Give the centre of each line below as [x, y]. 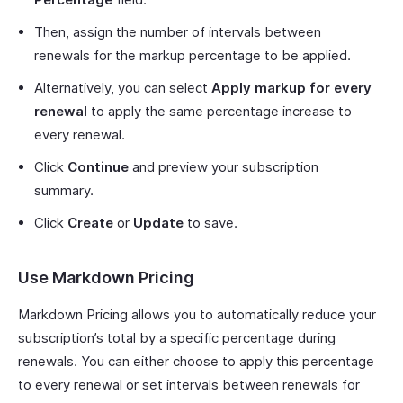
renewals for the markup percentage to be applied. [193, 55]
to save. [210, 223]
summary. [64, 190]
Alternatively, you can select [123, 88]
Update [158, 223]
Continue [98, 167]
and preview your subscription [224, 167]
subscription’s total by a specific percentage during [177, 338]
